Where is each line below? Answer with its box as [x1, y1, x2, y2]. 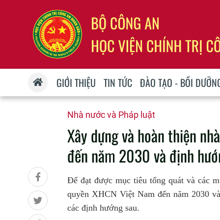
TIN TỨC [104, 75, 133, 90]
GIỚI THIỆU [56, 75, 96, 90]
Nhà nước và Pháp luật [67, 110, 155, 120]
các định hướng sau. [67, 203, 139, 213]
